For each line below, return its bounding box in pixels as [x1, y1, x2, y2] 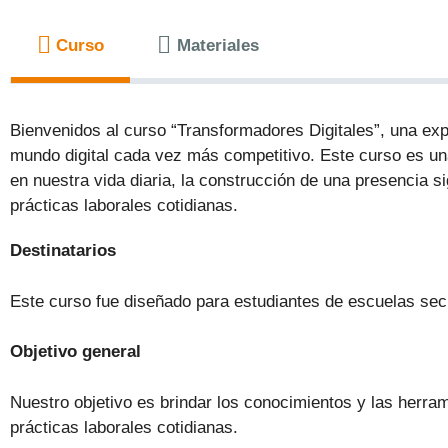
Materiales [177, 35, 260, 55]
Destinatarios [10, 241, 116, 261]
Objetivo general [10, 342, 141, 362]
